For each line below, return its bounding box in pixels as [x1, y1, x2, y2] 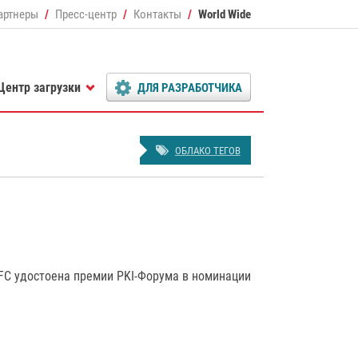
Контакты [133, 6, 181, 22]
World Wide [198, 6, 251, 22]
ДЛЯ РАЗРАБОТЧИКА [137, 81, 242, 95]
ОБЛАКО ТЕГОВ [174, 145, 241, 157]
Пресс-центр [55, 6, 117, 22]
